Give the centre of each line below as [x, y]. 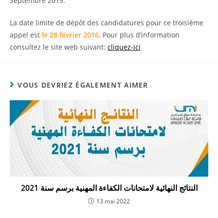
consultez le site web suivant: [59, 47]
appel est [26, 35]
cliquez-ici [124, 47]
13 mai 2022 [113, 201]
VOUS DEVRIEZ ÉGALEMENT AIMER [83, 85]
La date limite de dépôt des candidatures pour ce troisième [107, 23]
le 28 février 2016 [70, 35]
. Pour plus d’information [139, 35]
